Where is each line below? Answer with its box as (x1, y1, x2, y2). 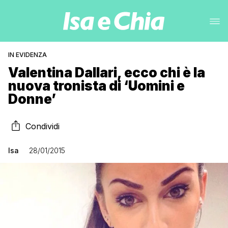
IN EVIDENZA (8, 51, 47, 59)
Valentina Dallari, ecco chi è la (8, 65, 205, 80)
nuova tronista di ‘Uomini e (8, 78, 185, 94)
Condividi (25, 121, 60, 131)
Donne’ (8, 91, 56, 107)
